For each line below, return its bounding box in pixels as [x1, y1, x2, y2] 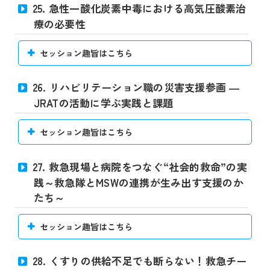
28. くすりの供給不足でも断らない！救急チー [32, 253, 247, 268]
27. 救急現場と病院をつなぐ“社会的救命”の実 [32, 159, 247, 174]
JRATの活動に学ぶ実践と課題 [33, 95, 174, 111]
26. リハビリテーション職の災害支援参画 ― [32, 80, 240, 95]
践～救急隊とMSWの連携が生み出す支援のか [33, 174, 243, 190]
